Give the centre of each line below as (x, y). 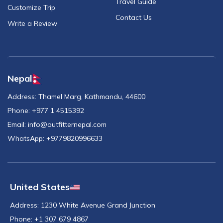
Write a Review (32, 24)
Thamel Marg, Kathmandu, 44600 (92, 97)
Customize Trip (31, 8)
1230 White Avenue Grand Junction (98, 205)
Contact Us (133, 18)
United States (40, 187)
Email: (17, 125)
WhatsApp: (26, 139)
